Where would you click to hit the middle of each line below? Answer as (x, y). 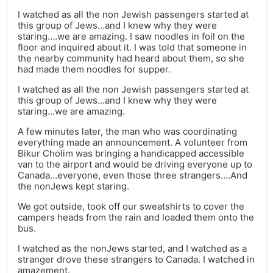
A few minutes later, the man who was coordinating (127, 132)
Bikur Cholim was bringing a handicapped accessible (131, 154)
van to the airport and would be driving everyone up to (135, 165)
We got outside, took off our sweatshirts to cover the (131, 207)
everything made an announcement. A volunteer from (133, 143)
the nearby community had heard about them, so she (131, 58)
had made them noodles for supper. (94, 69)
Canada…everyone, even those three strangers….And (133, 175)
